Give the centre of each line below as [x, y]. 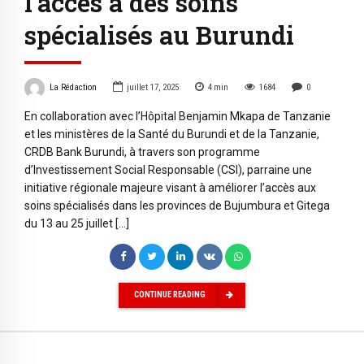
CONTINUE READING [170, 295]
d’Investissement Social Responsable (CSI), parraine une [168, 169]
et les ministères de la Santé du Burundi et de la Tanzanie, [172, 134]
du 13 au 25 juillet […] [77, 223]
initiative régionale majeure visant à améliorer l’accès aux [170, 187]
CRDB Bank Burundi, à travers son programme [142, 152]
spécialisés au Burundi [159, 35]
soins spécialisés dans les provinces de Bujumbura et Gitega [177, 205]
